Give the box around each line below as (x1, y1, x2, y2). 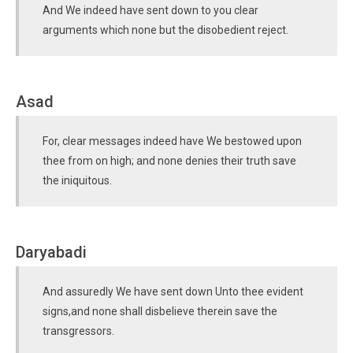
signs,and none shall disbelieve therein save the (43, 305, 277, 318)
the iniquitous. (43, 174, 112, 187)
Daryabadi (16, 243, 87, 262)
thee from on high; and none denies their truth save (43, 154, 296, 167)
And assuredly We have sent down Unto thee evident (43, 285, 303, 298)
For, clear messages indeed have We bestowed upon (43, 135, 302, 147)
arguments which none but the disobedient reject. (43, 24, 288, 36)
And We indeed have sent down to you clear (43, 4, 258, 17)
